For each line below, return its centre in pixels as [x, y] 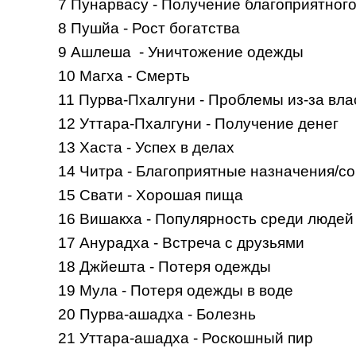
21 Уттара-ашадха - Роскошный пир [187, 338]
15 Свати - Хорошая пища [152, 195]
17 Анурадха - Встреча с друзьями [183, 242]
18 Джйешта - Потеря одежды [166, 266]
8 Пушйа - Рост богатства [151, 28]
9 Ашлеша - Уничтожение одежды [182, 52]
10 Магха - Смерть [126, 75]
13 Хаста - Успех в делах [148, 147]
